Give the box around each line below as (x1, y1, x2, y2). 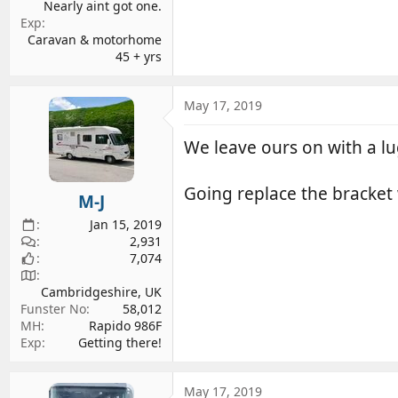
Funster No (20, 300, 86, 317)
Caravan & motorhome (28, 30, 162, 48)
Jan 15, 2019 (90, 216, 162, 233)
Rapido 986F (89, 317, 162, 334)
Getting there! (78, 334, 162, 351)
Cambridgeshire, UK (41, 283, 162, 300)
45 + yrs (115, 47, 162, 65)
